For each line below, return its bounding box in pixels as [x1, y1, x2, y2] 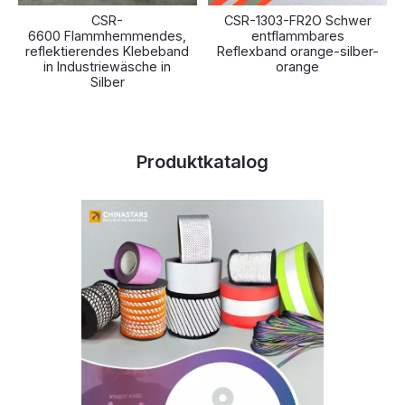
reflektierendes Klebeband [25, 43, 190, 59]
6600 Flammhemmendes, [28, 28, 187, 43]
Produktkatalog [137, 151, 268, 173]
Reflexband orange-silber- [216, 43, 379, 59]
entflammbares [250, 28, 344, 43]
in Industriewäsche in [43, 59, 172, 74]
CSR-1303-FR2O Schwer [223, 13, 372, 28]
